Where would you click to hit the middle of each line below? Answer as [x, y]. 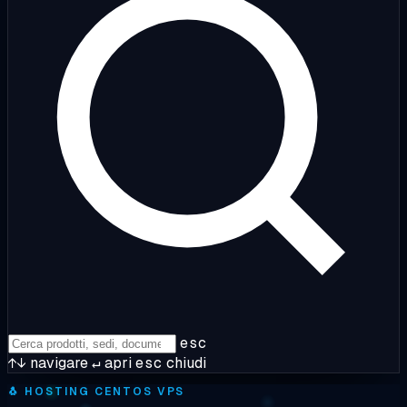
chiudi [184, 363]
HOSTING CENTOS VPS [102, 392]
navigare [57, 363]
